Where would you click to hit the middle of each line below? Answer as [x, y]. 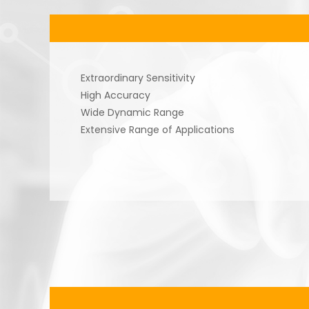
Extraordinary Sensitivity [138, 78]
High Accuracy [116, 95]
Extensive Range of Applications [158, 130]
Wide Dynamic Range [132, 112]
